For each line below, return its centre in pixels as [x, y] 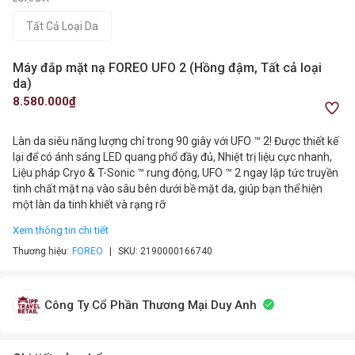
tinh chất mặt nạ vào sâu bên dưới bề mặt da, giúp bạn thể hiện [168, 189]
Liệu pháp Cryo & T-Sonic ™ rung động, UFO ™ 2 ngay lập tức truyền [176, 173]
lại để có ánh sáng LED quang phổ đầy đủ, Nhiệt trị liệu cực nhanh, [172, 157]
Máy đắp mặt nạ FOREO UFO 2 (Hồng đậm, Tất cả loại [167, 68]
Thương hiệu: [41, 251]
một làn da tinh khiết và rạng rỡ [89, 204]
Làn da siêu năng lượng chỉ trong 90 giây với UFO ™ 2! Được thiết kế [176, 141]
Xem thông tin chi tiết [61, 230]
